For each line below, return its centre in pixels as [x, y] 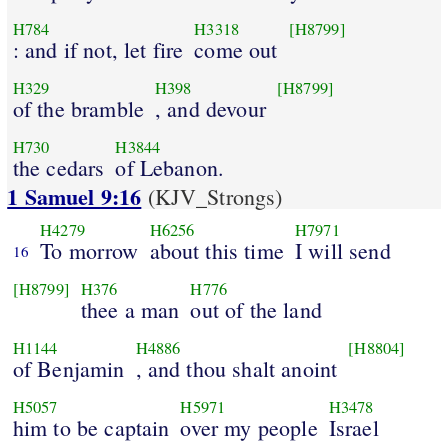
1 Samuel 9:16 [74, 197]
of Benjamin [68, 368]
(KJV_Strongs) [212, 197]
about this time [216, 250]
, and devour [210, 108]
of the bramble [78, 108]
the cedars [58, 167]
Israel [353, 427]
